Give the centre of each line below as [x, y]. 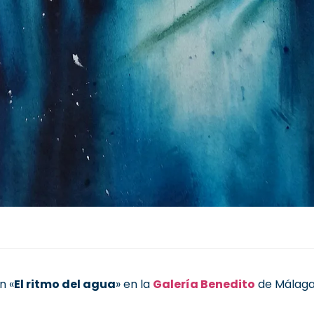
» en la [134, 284]
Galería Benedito [204, 284]
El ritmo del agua [65, 284]
